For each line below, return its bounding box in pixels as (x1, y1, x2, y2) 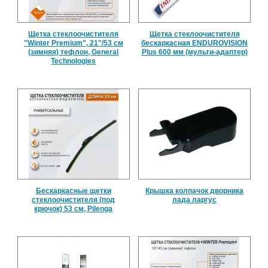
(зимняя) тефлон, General (28, 47, 119, 56)
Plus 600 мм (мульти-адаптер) (141, 47, 248, 56)
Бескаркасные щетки (35, 186, 111, 195)
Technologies (51, 56, 96, 65)
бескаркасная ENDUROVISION (141, 38, 248, 47)
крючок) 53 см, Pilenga (34, 204, 113, 213)
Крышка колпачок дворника (145, 186, 244, 195)
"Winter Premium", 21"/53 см (23, 38, 123, 47)
